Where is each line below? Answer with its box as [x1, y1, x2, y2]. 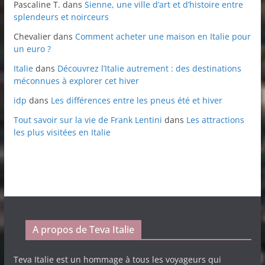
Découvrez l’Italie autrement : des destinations [57, 62, 241, 74]
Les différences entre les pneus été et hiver [50, 94, 222, 106]
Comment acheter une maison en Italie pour [75, 30, 251, 42]
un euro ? [13, 43, 51, 54]
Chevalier [13, 30, 51, 42]
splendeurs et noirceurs [13, 11, 109, 22]
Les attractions [186, 114, 244, 125]
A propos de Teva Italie [32, 222, 134, 236]
